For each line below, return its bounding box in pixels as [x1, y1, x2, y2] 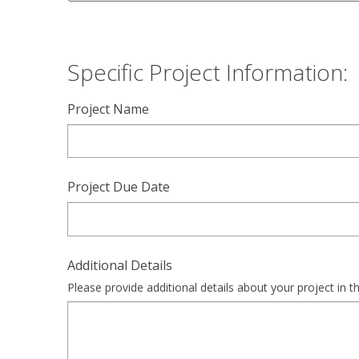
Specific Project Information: [67, 56, 348, 87]
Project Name [67, 99, 149, 118]
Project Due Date [67, 178, 170, 196]
